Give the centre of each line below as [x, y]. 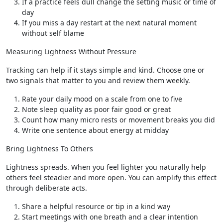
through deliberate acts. [47, 188]
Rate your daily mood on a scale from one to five [102, 99]
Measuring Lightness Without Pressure [71, 52]
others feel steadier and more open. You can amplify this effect [111, 177]
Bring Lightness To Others [50, 149]
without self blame [53, 33]
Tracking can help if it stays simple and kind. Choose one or [105, 70]
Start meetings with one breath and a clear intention [110, 217]
